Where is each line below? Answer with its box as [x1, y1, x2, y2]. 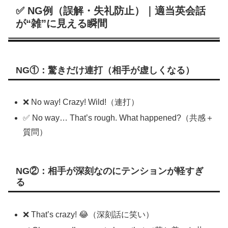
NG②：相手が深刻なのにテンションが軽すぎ [16, 166, 204, 177]
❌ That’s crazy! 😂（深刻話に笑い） [23, 210, 154, 219]
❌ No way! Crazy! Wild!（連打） [23, 98, 139, 107]
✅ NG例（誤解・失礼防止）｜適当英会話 [16, 5, 206, 17]
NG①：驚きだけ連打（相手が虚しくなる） [16, 65, 194, 76]
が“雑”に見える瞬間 [16, 18, 107, 30]
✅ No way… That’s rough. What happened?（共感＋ [23, 113, 214, 123]
